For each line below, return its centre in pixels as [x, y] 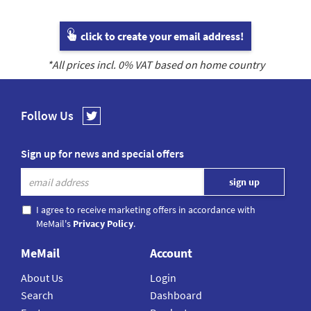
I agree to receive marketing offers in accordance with [146, 210]
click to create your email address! [161, 36]
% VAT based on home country [194, 65]
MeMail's [54, 224]
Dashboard [176, 295]
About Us [42, 278]
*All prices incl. [82, 65]
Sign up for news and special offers [102, 154]
